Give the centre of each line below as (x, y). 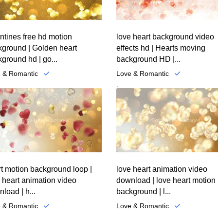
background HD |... (148, 59)
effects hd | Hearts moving (161, 48)
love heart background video (165, 37)
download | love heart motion (166, 180)
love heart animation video (162, 169)
